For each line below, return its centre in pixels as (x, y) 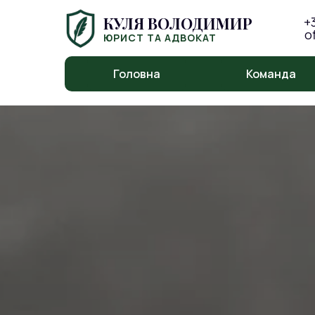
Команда (271, 74)
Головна (136, 74)
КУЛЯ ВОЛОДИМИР (178, 23)
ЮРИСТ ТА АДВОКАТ (160, 38)
